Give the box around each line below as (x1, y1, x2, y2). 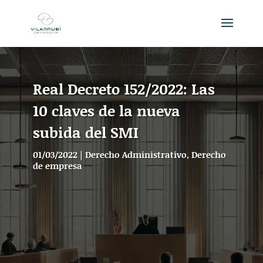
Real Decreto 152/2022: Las (33, 79, 215, 99)
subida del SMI (33, 122, 139, 143)
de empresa (33, 159, 82, 172)
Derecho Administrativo (85, 148, 187, 161)
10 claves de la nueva (33, 100, 180, 121)
